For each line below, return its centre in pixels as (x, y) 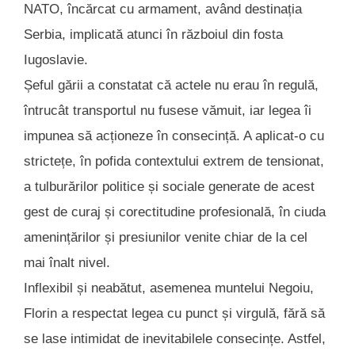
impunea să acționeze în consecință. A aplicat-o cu (174, 136)
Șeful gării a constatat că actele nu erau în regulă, (171, 86)
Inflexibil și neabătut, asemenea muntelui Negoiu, (169, 288)
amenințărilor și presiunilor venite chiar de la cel (166, 238)
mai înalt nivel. (67, 263)
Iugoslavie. (56, 60)
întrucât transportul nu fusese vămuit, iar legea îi (168, 111)
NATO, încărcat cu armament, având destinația (163, 10)
